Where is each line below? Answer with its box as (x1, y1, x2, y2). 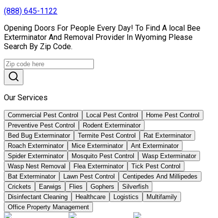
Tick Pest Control (131, 162, 181, 170)
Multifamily (146, 193, 177, 200)
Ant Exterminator (131, 142, 179, 149)
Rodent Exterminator (83, 121, 141, 129)
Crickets (8, 182, 31, 190)
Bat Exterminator (8, 172, 55, 180)
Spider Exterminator (8, 152, 64, 160)
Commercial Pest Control (8, 111, 78, 119)
